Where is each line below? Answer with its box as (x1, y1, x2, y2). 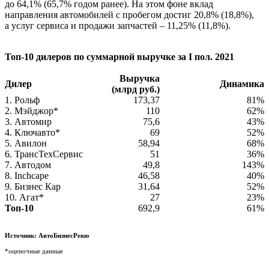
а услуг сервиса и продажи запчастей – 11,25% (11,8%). (5, 20, 231, 31)
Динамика (220, 78, 264, 89)
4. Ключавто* (5, 127, 60, 138)
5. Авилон (5, 138, 47, 148)
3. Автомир (5, 116, 52, 127)
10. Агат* (5, 192, 44, 202)
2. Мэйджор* (5, 105, 58, 116)
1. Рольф (5, 94, 40, 105)
